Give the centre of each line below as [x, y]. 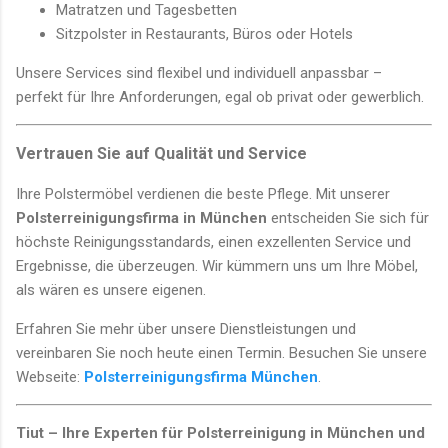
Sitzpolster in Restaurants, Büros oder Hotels [204, 34]
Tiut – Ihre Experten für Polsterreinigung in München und [220, 433]
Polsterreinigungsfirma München [201, 377]
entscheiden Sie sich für [348, 218]
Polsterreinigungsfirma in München [141, 218]
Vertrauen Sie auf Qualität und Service [161, 154]
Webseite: [50, 377]
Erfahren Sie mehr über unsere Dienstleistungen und [186, 329]
